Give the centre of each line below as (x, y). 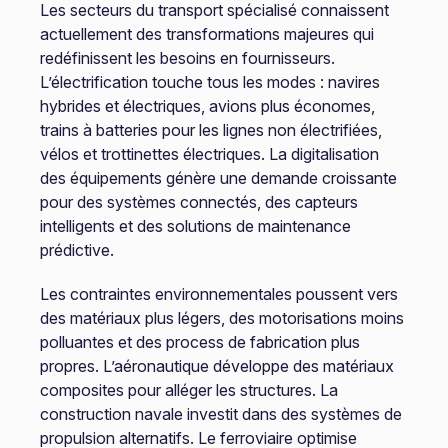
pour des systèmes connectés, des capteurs (198, 202)
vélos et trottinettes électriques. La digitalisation (209, 154)
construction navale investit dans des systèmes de (220, 414)
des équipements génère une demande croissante (218, 178)
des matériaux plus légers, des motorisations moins (221, 318)
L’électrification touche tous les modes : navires (209, 82)
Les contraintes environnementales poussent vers (218, 294)
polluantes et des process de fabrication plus (199, 342)
